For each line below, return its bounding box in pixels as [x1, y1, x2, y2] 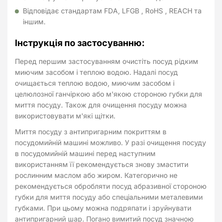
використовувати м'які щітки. [15, 111, 115, 120]
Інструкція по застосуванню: [15, 37, 145, 48]
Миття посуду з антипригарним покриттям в [15, 127, 166, 136]
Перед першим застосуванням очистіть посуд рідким [15, 56, 198, 65]
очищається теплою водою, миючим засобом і [15, 78, 174, 87]
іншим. [23, 17, 46, 26]
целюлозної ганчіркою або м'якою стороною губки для [15, 89, 202, 98]
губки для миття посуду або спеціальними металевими [15, 192, 203, 201]
